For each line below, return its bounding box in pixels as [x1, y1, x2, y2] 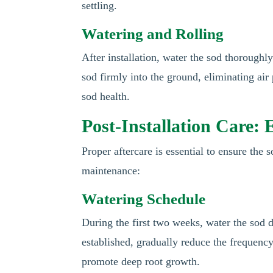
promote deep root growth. [82, 255, 200, 268]
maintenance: [82, 165, 141, 177]
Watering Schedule [82, 191, 206, 207]
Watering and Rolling [82, 26, 224, 42]
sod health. [82, 90, 130, 102]
